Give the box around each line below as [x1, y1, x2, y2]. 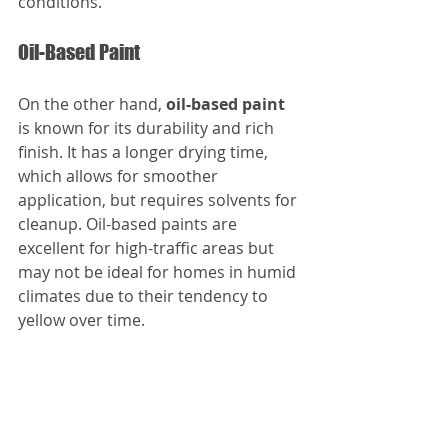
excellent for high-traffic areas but [18, 237, 278, 259]
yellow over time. [18, 309, 145, 331]
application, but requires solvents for [18, 189, 301, 211]
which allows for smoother [18, 165, 222, 187]
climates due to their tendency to [18, 285, 272, 307]
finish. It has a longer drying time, [18, 141, 272, 163]
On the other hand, [18, 93, 166, 115]
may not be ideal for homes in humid [18, 261, 300, 283]
